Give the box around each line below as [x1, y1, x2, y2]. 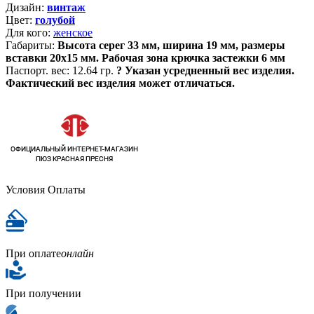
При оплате [6, 247, 61, 259]
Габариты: [6, 39, 55, 51]
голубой [35, 14, 75, 26]
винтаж [47, 1, 86, 13]
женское [53, 27, 93, 39]
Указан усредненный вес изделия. [125, 64, 294, 76]
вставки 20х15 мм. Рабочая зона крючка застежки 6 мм [6, 52, 285, 64]
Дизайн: [6, 1, 44, 13]
